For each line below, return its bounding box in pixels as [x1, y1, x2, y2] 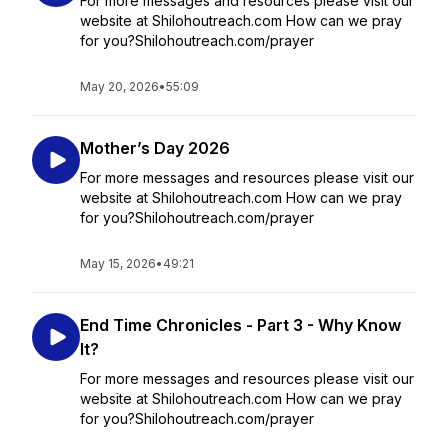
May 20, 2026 [80, 79, 159, 94]
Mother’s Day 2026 [80, 138, 230, 158]
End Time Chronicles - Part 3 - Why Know [80, 315, 401, 335]
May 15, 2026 [80, 256, 156, 271]
